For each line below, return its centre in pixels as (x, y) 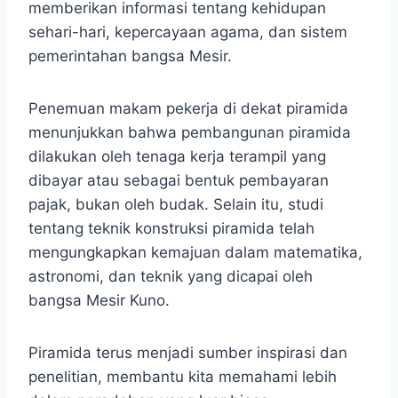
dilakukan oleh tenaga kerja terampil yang (177, 157)
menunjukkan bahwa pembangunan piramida (190, 133)
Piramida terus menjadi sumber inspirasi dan (188, 353)
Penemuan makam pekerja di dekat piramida (188, 109)
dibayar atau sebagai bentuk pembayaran (179, 181)
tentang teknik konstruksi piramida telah (171, 229)
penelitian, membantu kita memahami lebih (183, 377)
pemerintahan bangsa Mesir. (130, 56)
